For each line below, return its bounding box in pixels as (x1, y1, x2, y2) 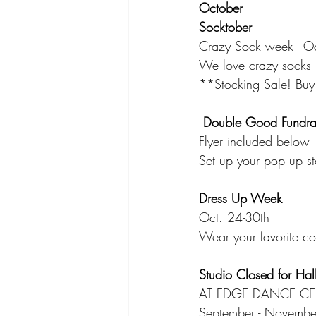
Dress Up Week (199, 190, 282, 207)
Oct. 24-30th (199, 209, 269, 226)
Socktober (199, 18, 252, 36)
